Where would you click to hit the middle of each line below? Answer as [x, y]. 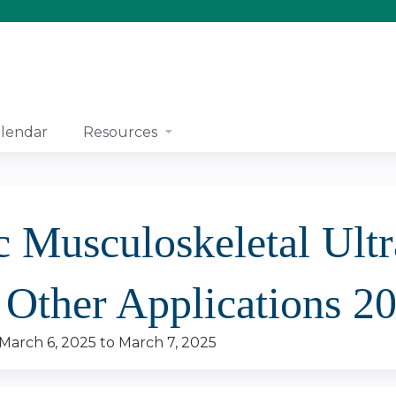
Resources [120, 132]
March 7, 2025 [168, 343]
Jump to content [198, 12]
